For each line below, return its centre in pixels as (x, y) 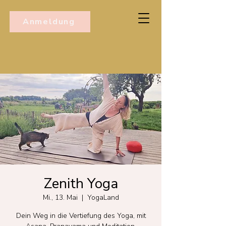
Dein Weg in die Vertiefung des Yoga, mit (81, 216)
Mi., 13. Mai (60, 197)
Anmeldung (49, 22)
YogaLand (103, 197)
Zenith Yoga (81, 184)
